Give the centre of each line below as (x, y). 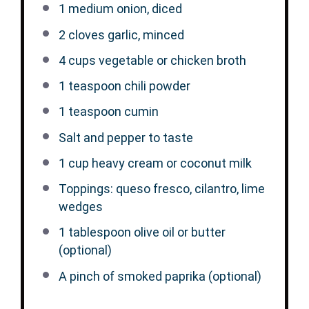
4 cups (77, 60)
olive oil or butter (178, 232)
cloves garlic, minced (124, 34)
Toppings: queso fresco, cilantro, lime (161, 189)
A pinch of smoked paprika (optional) (160, 276)
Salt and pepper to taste (126, 137)
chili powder (156, 86)
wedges (80, 207)
